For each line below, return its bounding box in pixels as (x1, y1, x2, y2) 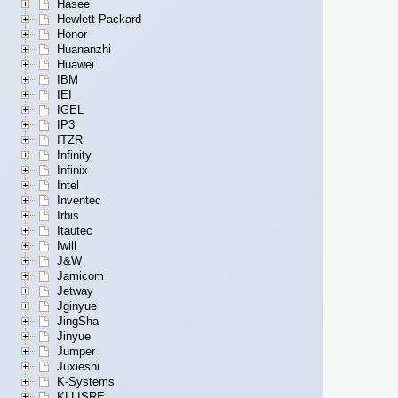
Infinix (57, 163, 88, 178)
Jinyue (57, 330, 91, 344)
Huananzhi (57, 43, 111, 57)
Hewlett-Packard (57, 12, 141, 27)
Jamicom (57, 269, 104, 283)
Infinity (57, 148, 92, 163)
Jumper (57, 345, 95, 359)
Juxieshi (57, 360, 99, 374)
